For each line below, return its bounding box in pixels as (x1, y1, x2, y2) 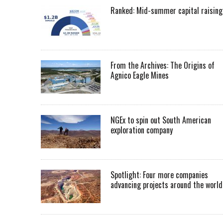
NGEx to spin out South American (111, 114, 211, 126)
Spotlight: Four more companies (111, 169, 208, 181)
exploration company (111, 124, 173, 136)
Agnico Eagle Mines (111, 69, 171, 81)
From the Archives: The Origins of (111, 59, 215, 71)
